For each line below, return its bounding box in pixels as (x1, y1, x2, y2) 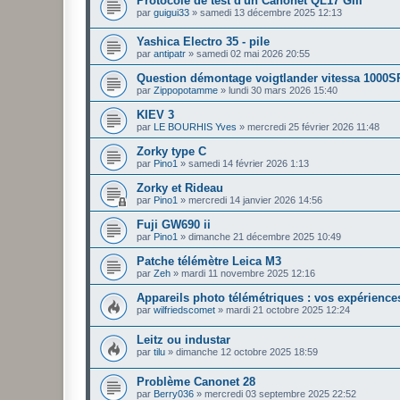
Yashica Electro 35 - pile (137, 35, 270, 49)
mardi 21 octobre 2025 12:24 (226, 304, 350, 316)
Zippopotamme (154, 85, 218, 96)
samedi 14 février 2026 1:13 (188, 158, 309, 170)
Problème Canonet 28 (137, 374, 255, 388)
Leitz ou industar (137, 332, 230, 346)
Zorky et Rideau (137, 181, 223, 196)
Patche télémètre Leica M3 (137, 254, 281, 269)
